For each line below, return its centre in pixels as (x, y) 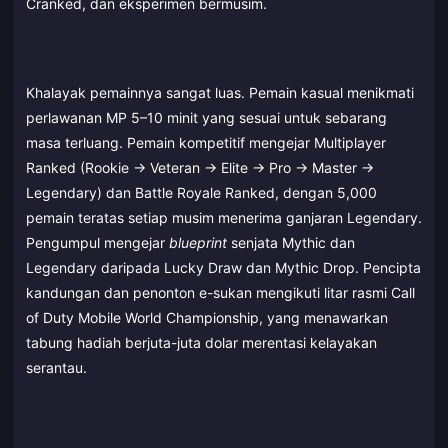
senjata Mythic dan (291, 242)
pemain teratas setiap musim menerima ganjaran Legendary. (224, 217)
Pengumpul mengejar (97, 242)
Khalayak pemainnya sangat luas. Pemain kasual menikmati (220, 92)
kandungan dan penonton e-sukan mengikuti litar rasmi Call (220, 292)
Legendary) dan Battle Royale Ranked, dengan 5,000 (201, 192)
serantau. (56, 367)
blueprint (198, 242)
